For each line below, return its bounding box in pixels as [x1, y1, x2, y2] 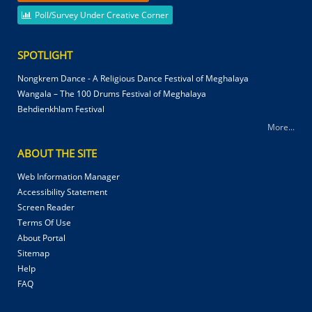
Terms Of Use [17, 216, 71, 228]
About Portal [17, 231, 65, 244]
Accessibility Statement [17, 185, 107, 198]
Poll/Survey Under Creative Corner [35, 8, 169, 21]
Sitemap [17, 247, 49, 259]
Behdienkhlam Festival [17, 102, 107, 115]
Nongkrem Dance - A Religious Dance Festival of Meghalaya [17, 72, 249, 84]
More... [267, 120, 295, 133]
